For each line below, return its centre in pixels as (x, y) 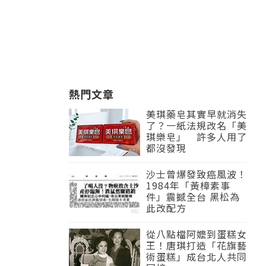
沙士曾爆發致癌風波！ (197, 174)
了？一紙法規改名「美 (197, 125)
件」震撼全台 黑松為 (193, 197)
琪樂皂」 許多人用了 (197, 137)
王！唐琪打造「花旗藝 (197, 245)
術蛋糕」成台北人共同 (197, 256)
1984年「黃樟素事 (188, 185)
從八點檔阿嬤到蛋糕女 (197, 234)
